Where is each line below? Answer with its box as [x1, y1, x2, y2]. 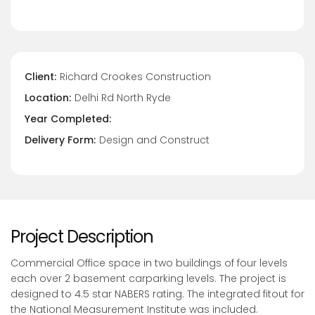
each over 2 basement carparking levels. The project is [11, 271, 286, 286]
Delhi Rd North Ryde [75, 91, 171, 105]
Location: [25, 91, 71, 105]
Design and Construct [99, 133, 210, 148]
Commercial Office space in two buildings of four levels [11, 256, 288, 271]
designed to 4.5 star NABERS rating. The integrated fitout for [11, 287, 304, 302]
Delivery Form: [25, 133, 96, 148]
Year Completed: [25, 112, 111, 127]
